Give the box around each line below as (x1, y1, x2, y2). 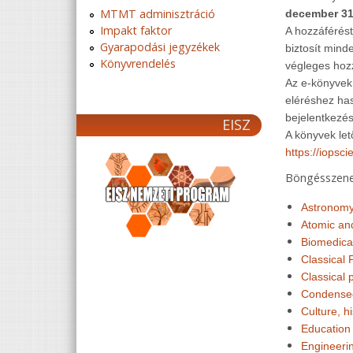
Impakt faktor (100, 23, 172, 38)
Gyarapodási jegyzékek (100, 39, 220, 54)
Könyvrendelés (100, 56, 176, 71)
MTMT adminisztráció (100, 6, 215, 21)
